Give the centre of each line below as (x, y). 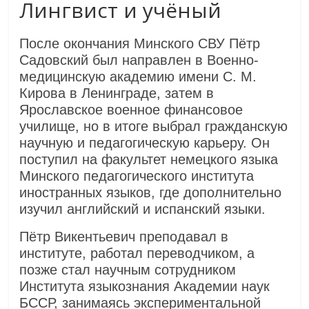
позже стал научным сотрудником (128, 270)
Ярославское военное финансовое (131, 110)
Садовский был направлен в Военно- (139, 60)
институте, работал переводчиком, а (137, 253)
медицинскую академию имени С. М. (138, 77)
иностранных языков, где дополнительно (151, 192)
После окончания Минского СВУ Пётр (140, 43)
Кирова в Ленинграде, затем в (117, 93)
